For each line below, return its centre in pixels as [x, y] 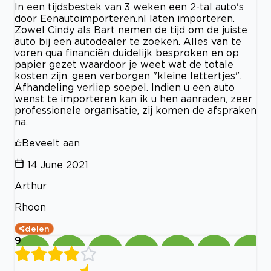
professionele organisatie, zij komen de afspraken [135, 110]
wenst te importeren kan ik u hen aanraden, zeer [133, 99]
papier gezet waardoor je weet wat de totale [124, 64]
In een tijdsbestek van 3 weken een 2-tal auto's [129, 7]
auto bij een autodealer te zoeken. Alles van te [128, 41]
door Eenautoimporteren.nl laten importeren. [125, 18]
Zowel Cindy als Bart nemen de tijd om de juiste [131, 30]
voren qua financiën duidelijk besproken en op [127, 53]
